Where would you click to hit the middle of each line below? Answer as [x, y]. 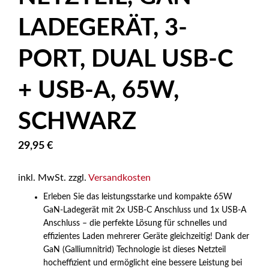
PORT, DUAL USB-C [125, 59]
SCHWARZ [77, 122]
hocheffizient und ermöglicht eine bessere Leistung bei [143, 263]
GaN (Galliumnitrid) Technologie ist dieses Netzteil [134, 250]
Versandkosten [119, 178]
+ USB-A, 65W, [98, 91]
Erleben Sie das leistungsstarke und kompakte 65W [138, 197]
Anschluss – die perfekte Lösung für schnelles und [135, 223]
